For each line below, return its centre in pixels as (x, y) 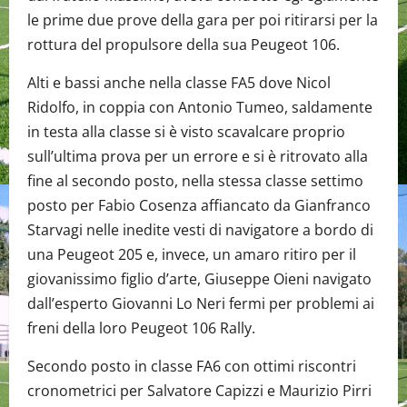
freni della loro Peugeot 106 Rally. (141, 328)
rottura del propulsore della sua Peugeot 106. (184, 45)
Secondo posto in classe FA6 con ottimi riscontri (192, 367)
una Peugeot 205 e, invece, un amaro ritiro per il (192, 255)
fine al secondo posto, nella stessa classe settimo (195, 181)
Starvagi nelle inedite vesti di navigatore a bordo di (200, 230)
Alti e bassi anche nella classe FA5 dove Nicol (179, 83)
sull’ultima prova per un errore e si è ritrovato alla (198, 157)
